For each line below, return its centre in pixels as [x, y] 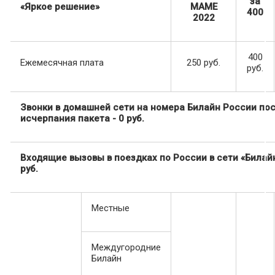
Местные [110, 208]
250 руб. [203, 63]
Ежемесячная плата [62, 63]
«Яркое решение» [60, 7]
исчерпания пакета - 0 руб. [82, 119]
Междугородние [126, 248]
